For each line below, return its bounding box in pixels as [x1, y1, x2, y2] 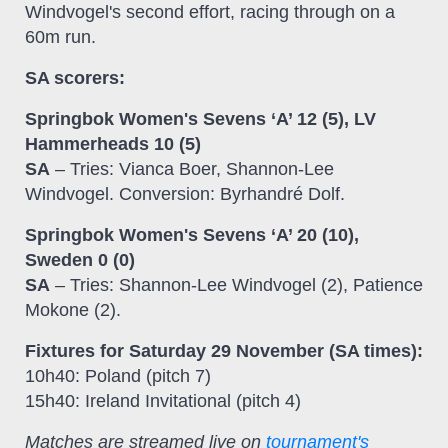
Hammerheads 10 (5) [25, 133, 201, 154]
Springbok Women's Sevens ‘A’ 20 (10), [25, 224, 359, 245]
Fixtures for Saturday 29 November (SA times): [25, 340, 423, 361]
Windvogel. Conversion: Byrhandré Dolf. [25, 183, 345, 204]
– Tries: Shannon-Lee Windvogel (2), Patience [50, 274, 423, 295]
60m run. [25, 26, 96, 47]
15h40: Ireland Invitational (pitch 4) [25, 390, 301, 411]
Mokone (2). [25, 299, 121, 320]
